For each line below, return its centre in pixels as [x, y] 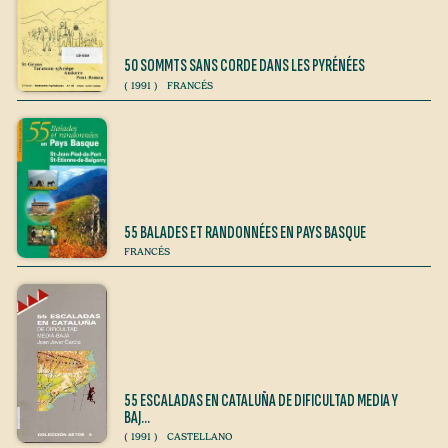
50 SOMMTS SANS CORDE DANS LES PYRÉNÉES [244, 66]
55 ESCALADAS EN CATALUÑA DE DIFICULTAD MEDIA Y [261, 400]
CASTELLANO [199, 437]
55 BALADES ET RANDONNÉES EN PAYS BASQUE [245, 232]
